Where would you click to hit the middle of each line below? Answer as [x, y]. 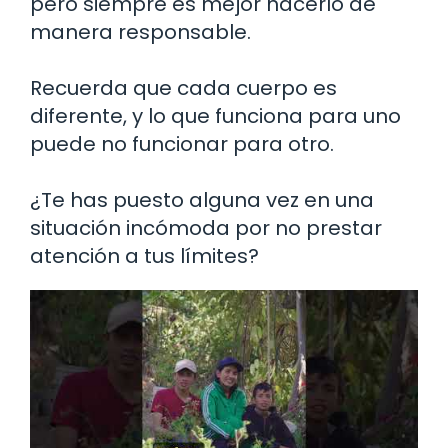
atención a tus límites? [144, 255]
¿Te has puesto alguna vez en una [202, 199]
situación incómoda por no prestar [206, 227]
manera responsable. [140, 31]
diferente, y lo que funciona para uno [215, 115]
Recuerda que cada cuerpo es [183, 87]
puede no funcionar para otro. [182, 143]
